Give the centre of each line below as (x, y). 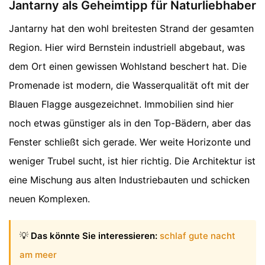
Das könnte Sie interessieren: (94, 236)
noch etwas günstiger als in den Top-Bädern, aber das (130, 123)
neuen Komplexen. (49, 199)
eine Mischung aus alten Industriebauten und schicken (129, 180)
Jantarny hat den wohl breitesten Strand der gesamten (131, 29)
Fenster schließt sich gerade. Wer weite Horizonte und (130, 142)
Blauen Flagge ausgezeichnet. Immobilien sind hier (121, 104)
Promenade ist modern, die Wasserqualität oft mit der (129, 85)
